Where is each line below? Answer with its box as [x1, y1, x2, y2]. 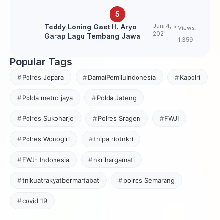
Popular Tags [10, 55, 72, 68]
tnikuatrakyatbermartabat [22, 176, 99, 184]
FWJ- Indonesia [22, 155, 69, 164]
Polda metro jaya [22, 93, 73, 102]
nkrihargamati [93, 155, 135, 164]
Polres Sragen [98, 114, 140, 122]
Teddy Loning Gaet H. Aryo [44, 22, 137, 31]
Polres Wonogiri [22, 135, 70, 143]
